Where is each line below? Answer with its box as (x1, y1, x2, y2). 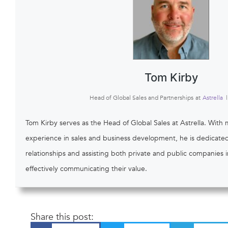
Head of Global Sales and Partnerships (89, 94, 193, 102)
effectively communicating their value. (25, 164, 147, 174)
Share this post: (31, 211, 94, 223)
